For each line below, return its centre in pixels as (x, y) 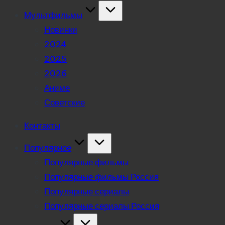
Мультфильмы (53, 15)
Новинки (61, 30)
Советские (65, 102)
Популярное (48, 148)
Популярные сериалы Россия (102, 206)
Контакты (42, 126)
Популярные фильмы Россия (101, 177)
